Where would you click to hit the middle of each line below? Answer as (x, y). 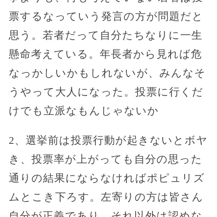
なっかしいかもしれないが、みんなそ (107, 73)
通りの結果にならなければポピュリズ (107, 178)
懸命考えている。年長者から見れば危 (105, 54)
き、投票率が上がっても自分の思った (105, 159)
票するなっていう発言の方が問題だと (106, 16)
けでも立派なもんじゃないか (84, 111)
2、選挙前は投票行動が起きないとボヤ (108, 140)
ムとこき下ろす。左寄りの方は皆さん (106, 197)
